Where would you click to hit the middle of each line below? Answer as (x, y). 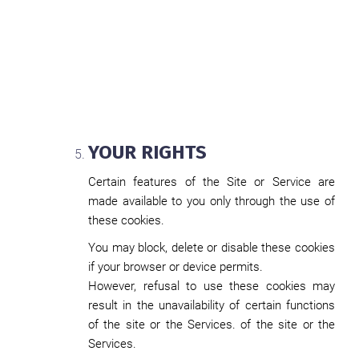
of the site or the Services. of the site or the (212, 325)
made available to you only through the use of (212, 201)
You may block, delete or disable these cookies (212, 248)
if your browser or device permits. (175, 267)
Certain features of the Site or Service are (212, 182)
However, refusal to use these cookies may (212, 286)
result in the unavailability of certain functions (212, 305)
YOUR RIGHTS (147, 152)
